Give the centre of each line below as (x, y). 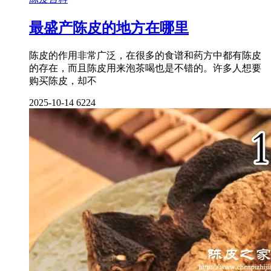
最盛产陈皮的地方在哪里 (109, 28)
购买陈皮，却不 (63, 80)
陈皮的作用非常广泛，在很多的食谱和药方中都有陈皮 (145, 55)
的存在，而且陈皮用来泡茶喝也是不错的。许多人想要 (145, 68)
